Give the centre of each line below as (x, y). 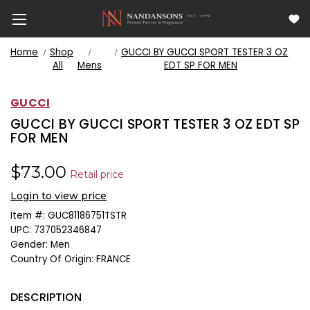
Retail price (97, 174)
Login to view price (58, 195)
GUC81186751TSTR (87, 215)
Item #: (28, 215)
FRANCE (113, 259)
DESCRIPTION (46, 297)
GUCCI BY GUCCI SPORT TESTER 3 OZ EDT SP (155, 124)
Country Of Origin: (52, 259)
